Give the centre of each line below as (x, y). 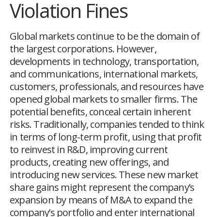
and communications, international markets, (104, 74)
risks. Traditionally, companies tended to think (107, 124)
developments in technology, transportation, (104, 62)
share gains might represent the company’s (102, 187)
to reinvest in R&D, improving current (89, 150)
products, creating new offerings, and (89, 162)
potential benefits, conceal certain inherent (100, 112)
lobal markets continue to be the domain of (108, 36)
